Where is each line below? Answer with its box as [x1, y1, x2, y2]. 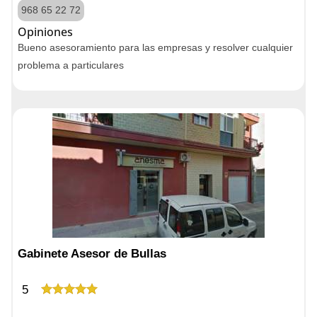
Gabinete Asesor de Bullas [18, 247, 166, 260]
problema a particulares [18, 59, 124, 71]
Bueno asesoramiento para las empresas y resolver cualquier [18, 42, 293, 53]
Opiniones [18, 24, 73, 40]
